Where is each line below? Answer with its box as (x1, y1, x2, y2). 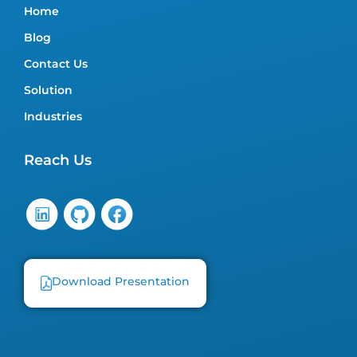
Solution (24, 83, 73, 98)
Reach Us (24, 151, 92, 170)
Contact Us (24, 57, 88, 72)
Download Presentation (52, 274, 190, 289)
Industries (24, 109, 82, 124)
